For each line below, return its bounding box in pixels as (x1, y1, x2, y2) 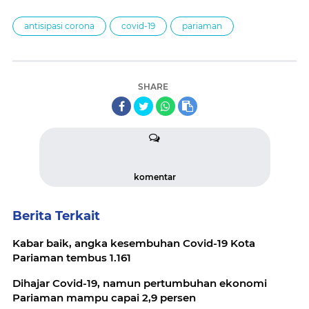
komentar (133, 172, 176, 182)
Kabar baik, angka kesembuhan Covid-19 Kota (12, 237, 255, 250)
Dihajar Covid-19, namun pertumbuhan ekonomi (12, 277, 267, 290)
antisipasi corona (24, 21, 94, 31)
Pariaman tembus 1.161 (12, 251, 131, 264)
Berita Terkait (12, 208, 100, 223)
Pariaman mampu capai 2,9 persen (12, 291, 196, 304)
